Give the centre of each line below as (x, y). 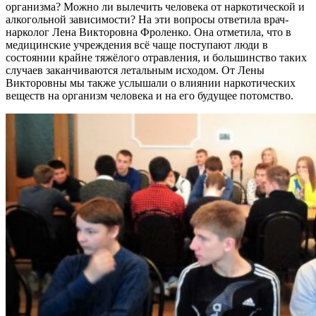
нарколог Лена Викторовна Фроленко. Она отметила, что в (148, 32)
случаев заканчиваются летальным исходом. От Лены (135, 70)
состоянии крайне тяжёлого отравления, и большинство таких (156, 57)
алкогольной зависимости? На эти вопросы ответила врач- (147, 19)
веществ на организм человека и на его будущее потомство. (150, 95)
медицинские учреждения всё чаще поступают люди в (137, 44)
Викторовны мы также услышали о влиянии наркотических (151, 83)
